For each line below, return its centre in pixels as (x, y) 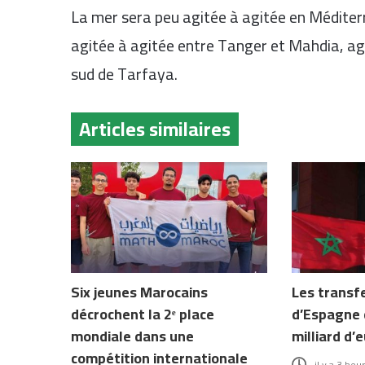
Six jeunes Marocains (139, 292)
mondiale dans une (132, 336)
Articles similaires (155, 129)
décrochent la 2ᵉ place (143, 314)
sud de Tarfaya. (124, 73)
